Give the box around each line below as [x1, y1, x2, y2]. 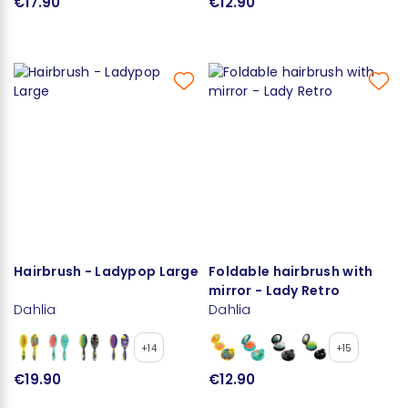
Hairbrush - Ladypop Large [14, 261, 199, 280]
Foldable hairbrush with [209, 261, 373, 280]
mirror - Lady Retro [209, 280, 341, 300]
